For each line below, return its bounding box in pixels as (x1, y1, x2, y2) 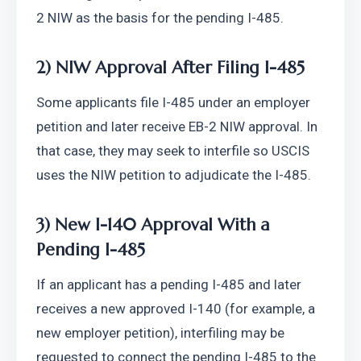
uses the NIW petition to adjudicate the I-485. (36, 167, 311, 183)
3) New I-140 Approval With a (36, 214, 269, 235)
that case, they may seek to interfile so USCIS (36, 143, 309, 159)
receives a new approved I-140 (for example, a (36, 301, 315, 317)
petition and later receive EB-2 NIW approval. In (36, 118, 317, 135)
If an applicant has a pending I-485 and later (36, 276, 301, 293)
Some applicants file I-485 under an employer (36, 94, 310, 110)
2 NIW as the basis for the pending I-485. (36, 10, 284, 26)
